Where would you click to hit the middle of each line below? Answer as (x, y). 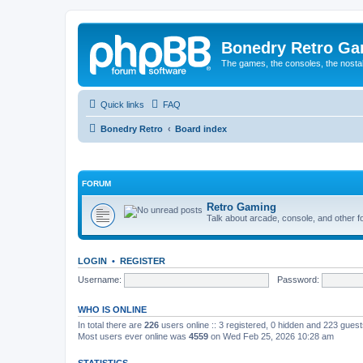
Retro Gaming (241, 207)
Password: (298, 279)
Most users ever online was (133, 336)
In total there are (111, 325)
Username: (100, 279)
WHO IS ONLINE (112, 310)
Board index (201, 128)
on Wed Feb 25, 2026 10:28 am (271, 336)
